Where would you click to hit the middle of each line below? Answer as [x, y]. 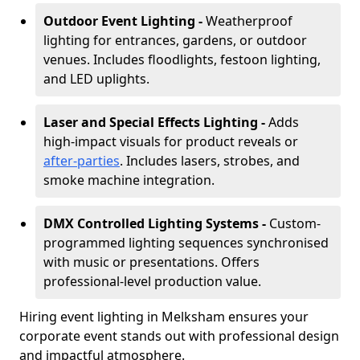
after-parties [82, 161]
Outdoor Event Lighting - [125, 21]
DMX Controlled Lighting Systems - [156, 223]
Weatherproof [249, 21]
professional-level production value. [152, 281]
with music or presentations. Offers [151, 262]
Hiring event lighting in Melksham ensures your [164, 317]
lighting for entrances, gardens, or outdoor [175, 40]
